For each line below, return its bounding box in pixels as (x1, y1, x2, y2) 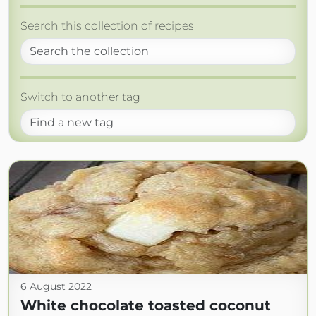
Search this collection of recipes (20, 19, 194, 33)
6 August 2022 (20, 280, 92, 293)
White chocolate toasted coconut (20, 297, 271, 315)
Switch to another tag (20, 90, 140, 104)
